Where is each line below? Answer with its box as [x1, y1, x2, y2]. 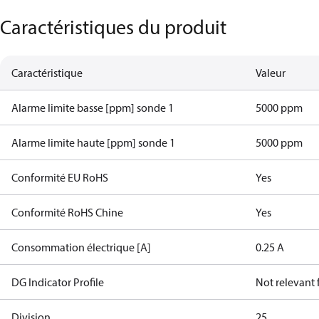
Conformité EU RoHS [11, 170, 108, 184]
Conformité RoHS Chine [11, 205, 123, 219]
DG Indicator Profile [11, 275, 104, 289]
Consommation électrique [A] [11, 240, 151, 254]
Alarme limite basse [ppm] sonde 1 [11, 100, 174, 115]
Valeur [256, 66, 286, 80]
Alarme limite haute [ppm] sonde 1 [11, 135, 175, 150]
